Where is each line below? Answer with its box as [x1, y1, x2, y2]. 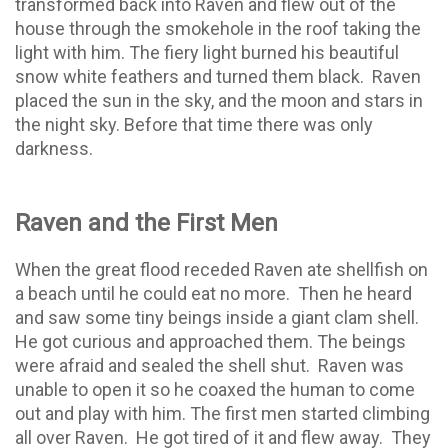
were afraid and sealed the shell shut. [15, 354, 310, 376]
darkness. [15, 137, 97, 159]
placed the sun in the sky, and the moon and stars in [15, 89, 423, 111]
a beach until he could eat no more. [15, 282, 290, 304]
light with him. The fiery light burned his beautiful [15, 41, 399, 63]
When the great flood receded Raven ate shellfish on [15, 258, 428, 280]
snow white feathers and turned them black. [15, 65, 364, 87]
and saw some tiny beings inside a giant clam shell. [15, 306, 419, 328]
